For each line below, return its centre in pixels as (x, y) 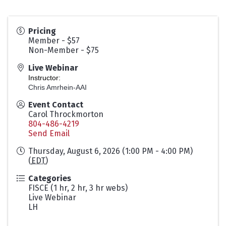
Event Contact (56, 104)
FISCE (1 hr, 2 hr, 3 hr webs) (78, 188)
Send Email (49, 133)
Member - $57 (54, 40)
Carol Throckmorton (66, 114)
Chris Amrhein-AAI (58, 87)
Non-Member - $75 (64, 50)
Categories (50, 178)
